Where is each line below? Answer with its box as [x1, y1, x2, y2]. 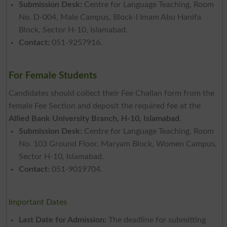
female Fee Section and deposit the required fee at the [8, 101, 201, 110]
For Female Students [8, 70, 97, 81]
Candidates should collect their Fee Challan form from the [8, 89, 214, 97]
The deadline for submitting [106, 215, 206, 224]
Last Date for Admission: [18, 215, 106, 224]
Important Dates [8, 198, 67, 206]
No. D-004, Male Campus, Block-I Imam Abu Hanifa [18, 13, 201, 21]
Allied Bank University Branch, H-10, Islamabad [8, 114, 179, 123]
